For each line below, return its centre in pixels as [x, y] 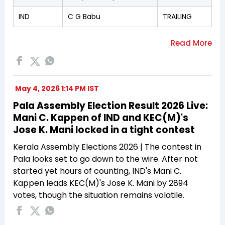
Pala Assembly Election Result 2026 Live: [110, 105]
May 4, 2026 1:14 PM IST [57, 88]
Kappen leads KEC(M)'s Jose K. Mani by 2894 [101, 183]
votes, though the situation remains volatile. [99, 195]
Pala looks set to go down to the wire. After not [105, 159]
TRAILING [177, 16]
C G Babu [84, 16]
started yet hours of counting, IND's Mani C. [97, 171]
